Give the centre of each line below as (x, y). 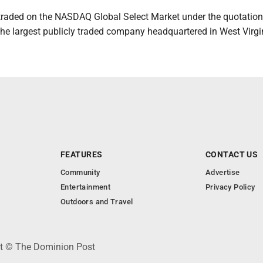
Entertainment (86, 187)
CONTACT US (232, 154)
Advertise (223, 172)
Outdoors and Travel (97, 202)
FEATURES (82, 154)
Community (80, 172)
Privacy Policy (230, 187)
